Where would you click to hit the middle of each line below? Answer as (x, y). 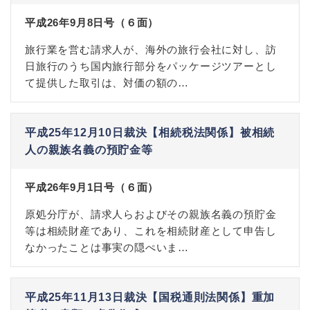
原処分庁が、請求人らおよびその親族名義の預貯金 (151, 214)
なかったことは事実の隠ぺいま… (107, 247)
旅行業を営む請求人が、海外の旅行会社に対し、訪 (151, 49)
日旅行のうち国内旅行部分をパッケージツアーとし (151, 66)
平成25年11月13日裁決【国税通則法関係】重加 (150, 297)
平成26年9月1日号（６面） (92, 187)
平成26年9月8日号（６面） (92, 22)
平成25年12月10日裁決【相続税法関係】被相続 (150, 133)
